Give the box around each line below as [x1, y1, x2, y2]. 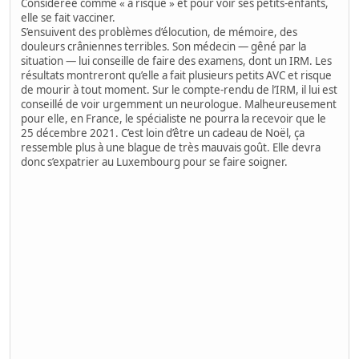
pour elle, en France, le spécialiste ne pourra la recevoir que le [21, 111, 327, 127]
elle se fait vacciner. [21, 10, 116, 26]
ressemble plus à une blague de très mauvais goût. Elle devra [21, 140, 321, 155]
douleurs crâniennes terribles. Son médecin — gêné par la [21, 39, 307, 54]
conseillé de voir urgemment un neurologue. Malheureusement [21, 97, 337, 112]
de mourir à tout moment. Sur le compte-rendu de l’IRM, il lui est [21, 83, 338, 98]
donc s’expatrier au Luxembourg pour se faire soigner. [21, 155, 288, 170]
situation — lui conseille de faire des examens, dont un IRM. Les [21, 54, 333, 69]
